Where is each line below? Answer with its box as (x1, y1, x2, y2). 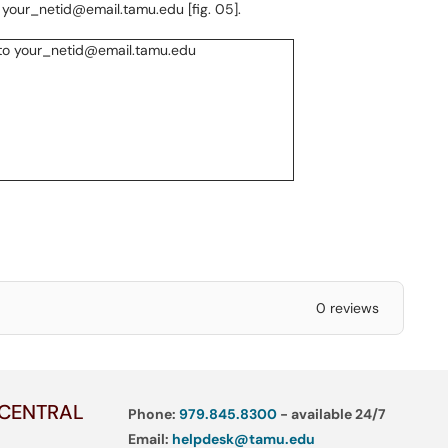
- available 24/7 (276, 405, 386, 423)
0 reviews (315, 299, 379, 317)
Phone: (127, 405, 179, 423)
